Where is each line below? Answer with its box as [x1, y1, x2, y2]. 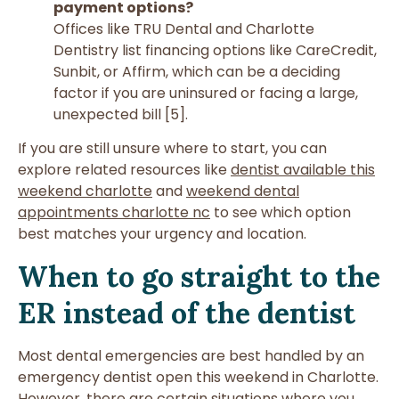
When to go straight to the [18, 257, 380, 295]
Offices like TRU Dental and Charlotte [53, 18, 314, 39]
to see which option [210, 202, 351, 224]
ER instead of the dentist [18, 294, 355, 331]
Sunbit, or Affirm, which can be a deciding [53, 61, 340, 82]
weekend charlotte [18, 181, 152, 202]
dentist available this [231, 159, 375, 181]
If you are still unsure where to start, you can [18, 138, 327, 159]
